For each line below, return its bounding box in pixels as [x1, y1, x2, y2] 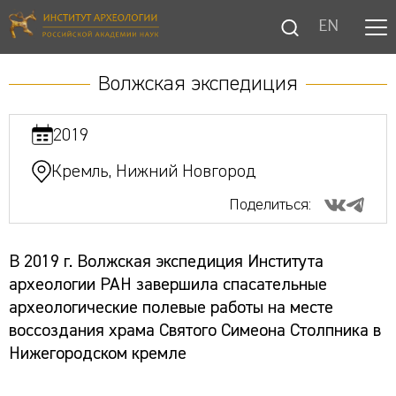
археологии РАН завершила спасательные [9, 276, 327, 293]
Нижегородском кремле [9, 345, 187, 362]
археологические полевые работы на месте [9, 299, 333, 316]
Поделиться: [229, 197, 311, 213]
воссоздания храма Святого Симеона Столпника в [9, 322, 381, 339]
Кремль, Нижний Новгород [51, 163, 255, 180]
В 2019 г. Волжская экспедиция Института [9, 253, 324, 270]
